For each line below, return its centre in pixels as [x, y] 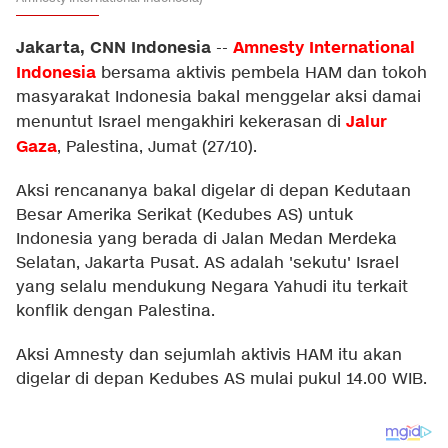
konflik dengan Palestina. [115, 311]
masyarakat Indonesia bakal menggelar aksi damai [218, 97]
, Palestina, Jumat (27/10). [157, 147]
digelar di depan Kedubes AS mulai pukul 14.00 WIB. [221, 379]
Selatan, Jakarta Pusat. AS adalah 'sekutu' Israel [207, 263]
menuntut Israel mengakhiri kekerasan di [181, 122]
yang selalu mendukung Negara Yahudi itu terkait [212, 287]
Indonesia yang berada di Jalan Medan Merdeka [206, 239]
